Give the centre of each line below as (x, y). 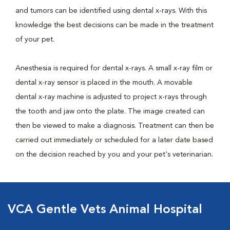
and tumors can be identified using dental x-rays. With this (111, 11)
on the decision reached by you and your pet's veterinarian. (114, 155)
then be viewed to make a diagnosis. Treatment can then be (115, 126)
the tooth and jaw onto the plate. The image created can (110, 111)
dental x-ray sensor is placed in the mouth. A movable (104, 83)
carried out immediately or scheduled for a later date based (114, 140)
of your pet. (35, 40)
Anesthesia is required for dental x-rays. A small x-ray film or (114, 68)
